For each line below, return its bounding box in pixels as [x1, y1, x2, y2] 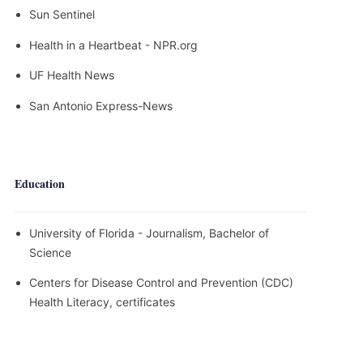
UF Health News [29, 68, 114, 82]
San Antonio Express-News [29, 98, 173, 113]
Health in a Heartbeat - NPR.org [29, 37, 198, 52]
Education [15, 174, 65, 192]
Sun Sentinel [29, 7, 95, 21]
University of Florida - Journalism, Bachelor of [29, 225, 269, 240]
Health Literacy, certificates [29, 295, 175, 309]
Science [29, 245, 71, 259]
